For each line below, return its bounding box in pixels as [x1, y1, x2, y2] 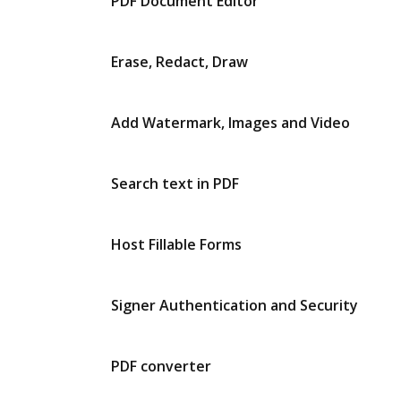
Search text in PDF [111, 174, 239, 193]
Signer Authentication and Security [111, 295, 358, 315]
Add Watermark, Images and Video [111, 113, 350, 132]
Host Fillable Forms [111, 235, 242, 254]
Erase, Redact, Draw [111, 52, 248, 72]
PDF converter [111, 356, 211, 376]
